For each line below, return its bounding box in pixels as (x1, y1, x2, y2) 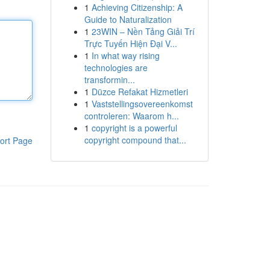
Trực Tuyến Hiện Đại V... (84, 37, 177, 49)
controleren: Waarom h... (84, 110, 179, 122)
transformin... (84, 74, 135, 86)
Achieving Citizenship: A (91, 1, 183, 13)
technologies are (84, 61, 148, 74)
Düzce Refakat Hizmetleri (91, 86, 188, 98)
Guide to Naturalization (84, 13, 172, 25)
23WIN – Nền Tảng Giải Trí (91, 25, 195, 37)
